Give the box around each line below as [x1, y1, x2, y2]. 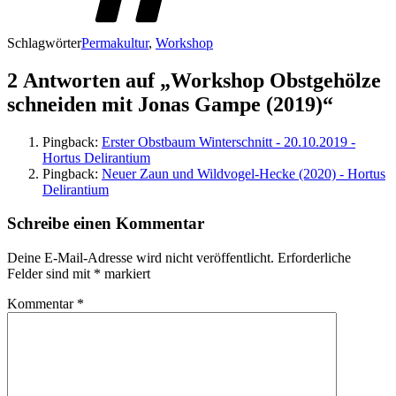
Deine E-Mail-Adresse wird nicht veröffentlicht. [7, 250, 274, 266]
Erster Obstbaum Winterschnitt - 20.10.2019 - [102, 133, 355, 149]
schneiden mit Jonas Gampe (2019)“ [7, 92, 333, 116]
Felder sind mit [7, 266, 94, 282]
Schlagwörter [7, 34, 81, 50]
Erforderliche [278, 250, 351, 266]
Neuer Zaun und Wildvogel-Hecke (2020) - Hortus [102, 165, 385, 181]
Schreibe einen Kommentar [7, 214, 204, 233]
